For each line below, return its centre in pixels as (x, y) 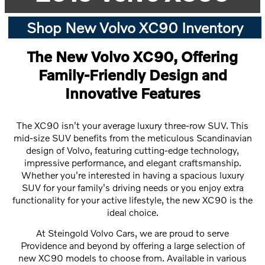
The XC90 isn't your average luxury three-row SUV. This (132, 125)
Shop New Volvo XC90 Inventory (135, 27)
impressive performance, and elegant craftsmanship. (132, 162)
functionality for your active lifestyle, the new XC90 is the (132, 200)
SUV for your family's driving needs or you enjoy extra (132, 187)
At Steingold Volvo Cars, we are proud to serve (132, 233)
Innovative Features (132, 93)
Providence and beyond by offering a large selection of (132, 245)
